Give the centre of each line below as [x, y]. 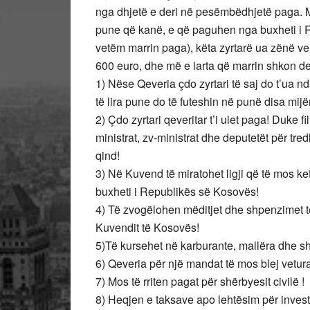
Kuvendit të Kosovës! [147, 227]
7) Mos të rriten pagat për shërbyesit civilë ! [200, 281]
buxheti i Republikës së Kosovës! [177, 191]
